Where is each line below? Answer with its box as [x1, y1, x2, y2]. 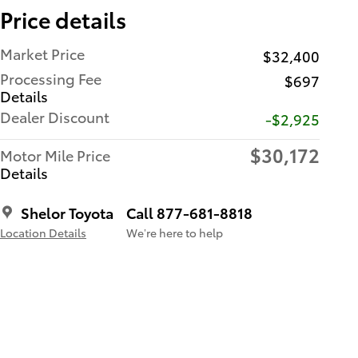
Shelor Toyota [21, 202, 113, 223]
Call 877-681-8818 [126, 202, 253, 223]
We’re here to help [126, 225, 223, 241]
